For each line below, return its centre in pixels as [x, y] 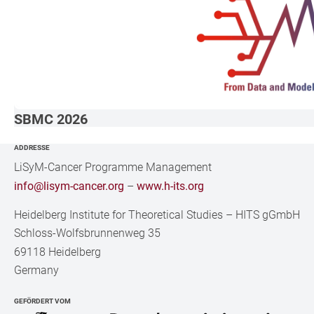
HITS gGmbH [268, 214]
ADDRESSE [32, 147]
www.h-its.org [171, 186]
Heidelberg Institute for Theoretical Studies [119, 214]
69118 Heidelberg [58, 252]
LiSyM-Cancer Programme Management [113, 167]
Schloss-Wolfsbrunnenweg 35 [88, 233]
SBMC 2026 [51, 119]
